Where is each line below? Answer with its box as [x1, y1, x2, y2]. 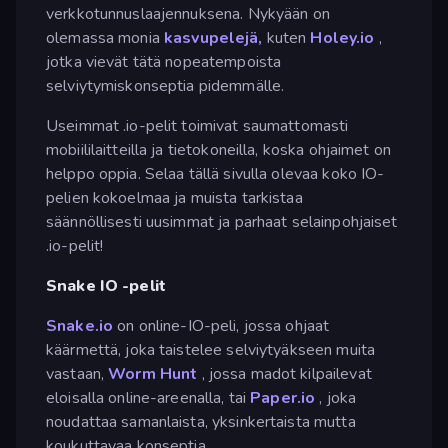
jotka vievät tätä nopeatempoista [46, 50, 282, 73]
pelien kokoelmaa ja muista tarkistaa [46, 186, 303, 209]
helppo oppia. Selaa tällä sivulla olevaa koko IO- [46, 162, 385, 185]
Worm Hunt [108, 362, 198, 385]
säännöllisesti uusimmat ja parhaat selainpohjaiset [46, 210, 398, 233]
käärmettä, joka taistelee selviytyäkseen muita [46, 338, 376, 361]
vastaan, [46, 362, 109, 385]
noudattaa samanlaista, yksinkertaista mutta [46, 410, 356, 433]
